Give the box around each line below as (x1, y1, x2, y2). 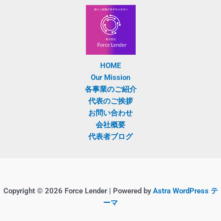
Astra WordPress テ (152, 186, 218, 195)
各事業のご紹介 (84, 85, 137, 94)
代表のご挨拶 (88, 97, 133, 106)
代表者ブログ (88, 132, 133, 141)
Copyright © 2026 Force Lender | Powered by (3, 186, 153, 195)
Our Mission (91, 73, 130, 82)
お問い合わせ (88, 109, 133, 117)
